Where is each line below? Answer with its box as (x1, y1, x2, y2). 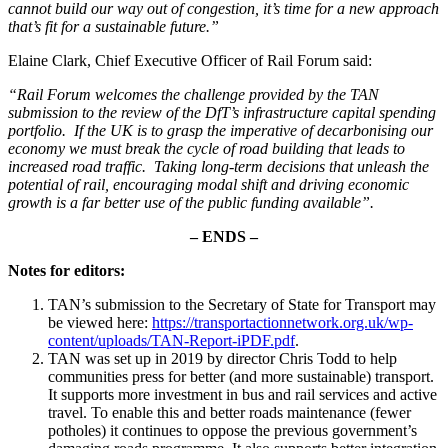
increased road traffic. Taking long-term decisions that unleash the (8, 157, 429, 175)
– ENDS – (190, 227, 258, 245)
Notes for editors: (8, 261, 125, 279)
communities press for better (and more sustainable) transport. (48, 367, 434, 385)
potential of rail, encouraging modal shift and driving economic (8, 175, 409, 193)
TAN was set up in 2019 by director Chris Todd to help (48, 349, 397, 367)
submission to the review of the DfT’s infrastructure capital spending (8, 103, 436, 121)
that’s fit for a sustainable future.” (8, 17, 219, 35)
